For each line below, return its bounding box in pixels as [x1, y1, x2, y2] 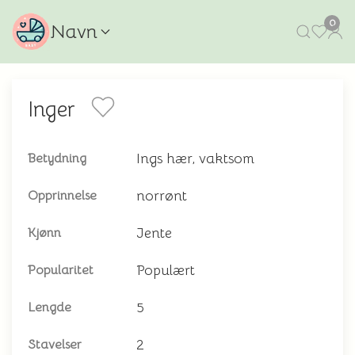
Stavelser [28, 337, 82, 353]
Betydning [28, 151, 86, 166]
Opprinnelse [28, 188, 97, 204]
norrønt [136, 187, 187, 204]
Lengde [28, 300, 71, 315]
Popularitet [28, 262, 94, 278]
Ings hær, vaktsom [136, 150, 254, 167]
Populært [136, 261, 195, 279]
